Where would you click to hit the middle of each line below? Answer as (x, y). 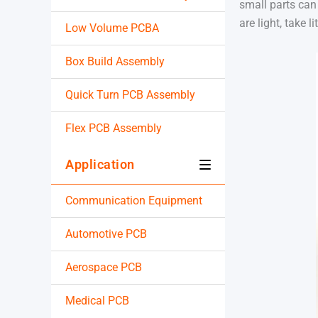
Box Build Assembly (115, 62)
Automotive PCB (106, 234)
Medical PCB (97, 301)
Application (100, 165)
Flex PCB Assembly (114, 128)
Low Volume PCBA (112, 28)
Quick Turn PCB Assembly (130, 95)
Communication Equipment (134, 201)
